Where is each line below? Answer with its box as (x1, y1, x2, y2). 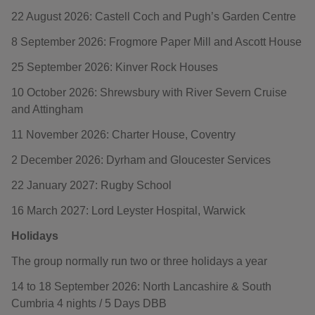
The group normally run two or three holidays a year (11, 255, 267, 267)
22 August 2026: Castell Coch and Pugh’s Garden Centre (11, 11, 296, 22)
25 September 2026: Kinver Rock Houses (11, 61, 218, 73)
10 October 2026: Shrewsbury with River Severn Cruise (11, 86, 287, 98)
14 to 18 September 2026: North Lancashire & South (11, 281, 271, 292)
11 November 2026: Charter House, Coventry (11, 129, 236, 141)
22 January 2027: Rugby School (11, 179, 172, 191)
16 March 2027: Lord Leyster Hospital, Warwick (11, 205, 245, 217)
